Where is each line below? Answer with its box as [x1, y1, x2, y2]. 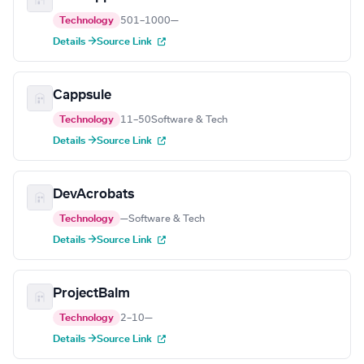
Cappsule [53, 89, 111, 102]
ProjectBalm [53, 287, 130, 301]
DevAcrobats [53, 188, 134, 201]
